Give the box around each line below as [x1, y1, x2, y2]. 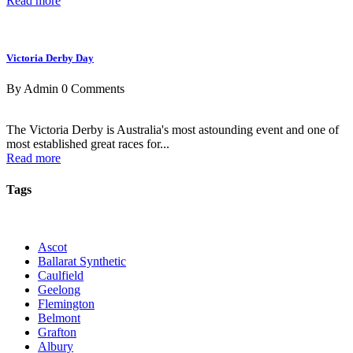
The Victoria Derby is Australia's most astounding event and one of [6, 123, 339, 137]
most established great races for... [6, 137, 169, 151]
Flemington [38, 297, 95, 310]
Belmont [38, 311, 80, 325]
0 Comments [61, 82, 124, 96]
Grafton [38, 325, 76, 339]
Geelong [38, 283, 80, 296]
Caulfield [38, 269, 84, 282]
